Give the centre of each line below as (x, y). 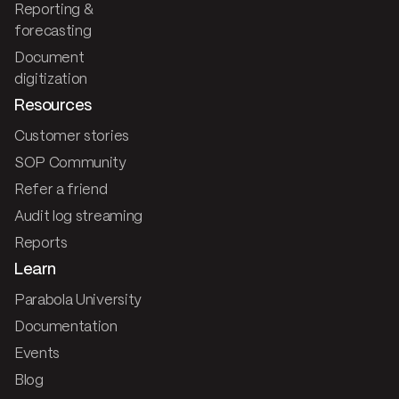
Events (37, 354)
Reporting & (54, 11)
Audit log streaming (78, 217)
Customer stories (72, 137)
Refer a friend (61, 191)
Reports (41, 244)
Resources (53, 106)
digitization (51, 80)
